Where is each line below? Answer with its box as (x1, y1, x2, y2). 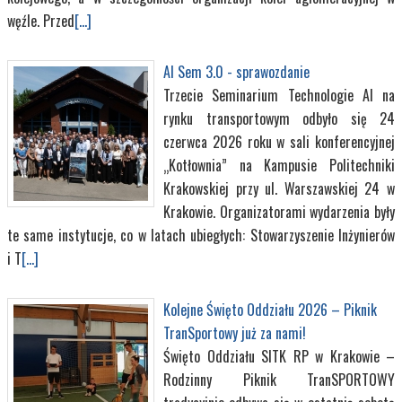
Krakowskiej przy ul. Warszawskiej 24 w (163, 178, 395, 200)
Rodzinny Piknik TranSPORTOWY (163, 369, 395, 391)
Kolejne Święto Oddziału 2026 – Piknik (163, 299, 377, 321)
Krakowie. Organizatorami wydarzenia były (163, 201, 395, 223)
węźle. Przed (7, 10, 74, 32)
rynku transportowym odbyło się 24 (163, 108, 395, 130)
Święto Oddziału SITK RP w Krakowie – (163, 345, 395, 368)
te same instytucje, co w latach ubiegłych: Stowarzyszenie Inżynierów (7, 224, 395, 247)
